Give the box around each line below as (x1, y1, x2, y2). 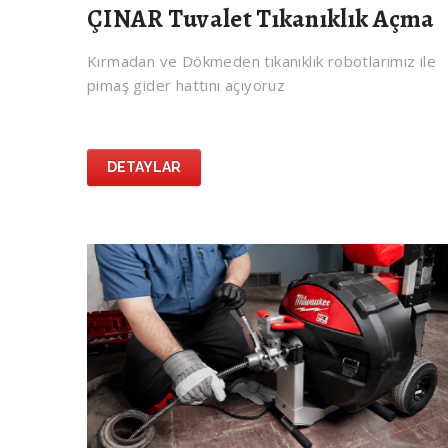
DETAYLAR (107, 159, 181, 176)
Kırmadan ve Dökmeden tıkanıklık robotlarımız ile (87, 51, 437, 72)
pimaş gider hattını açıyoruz (87, 75, 286, 96)
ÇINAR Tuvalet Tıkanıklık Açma (87, 2, 435, 37)
